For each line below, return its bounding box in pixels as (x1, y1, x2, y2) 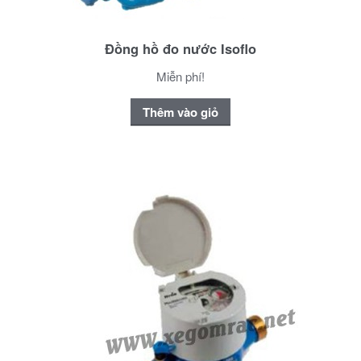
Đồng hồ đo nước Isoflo (105, 39, 256, 59)
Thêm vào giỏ (143, 102, 218, 121)
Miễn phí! (156, 68, 205, 85)
